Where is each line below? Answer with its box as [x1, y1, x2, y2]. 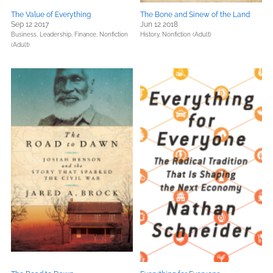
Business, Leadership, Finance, [11, 31, 99, 38]
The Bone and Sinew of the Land [140, 10, 250, 19]
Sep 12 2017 [11, 20, 49, 29]
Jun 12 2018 [140, 20, 178, 29]
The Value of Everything [11, 10, 91, 19]
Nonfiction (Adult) [162, 31, 211, 38]
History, [140, 31, 162, 38]
